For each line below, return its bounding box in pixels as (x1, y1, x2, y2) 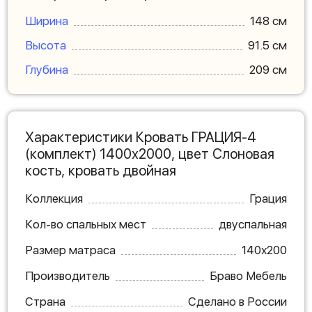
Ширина (25, 14, 68, 29)
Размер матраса (25, 243, 116, 258)
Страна (25, 295, 65, 309)
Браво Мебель (210, 269, 287, 283)
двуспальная (219, 217, 287, 232)
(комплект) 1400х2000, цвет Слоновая (25, 146, 274, 163)
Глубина (25, 63, 68, 77)
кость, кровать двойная (25, 162, 176, 180)
